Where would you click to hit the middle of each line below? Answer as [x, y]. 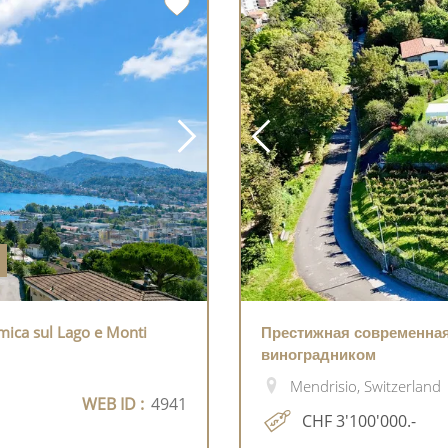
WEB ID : [113, 403]
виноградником [318, 353]
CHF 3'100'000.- [359, 420]
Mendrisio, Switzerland [365, 385]
